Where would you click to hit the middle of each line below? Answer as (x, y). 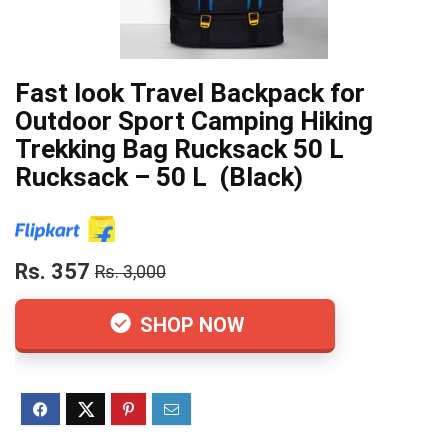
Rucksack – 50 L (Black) (159, 177)
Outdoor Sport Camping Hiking (194, 121)
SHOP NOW (190, 325)
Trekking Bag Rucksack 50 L (179, 149)
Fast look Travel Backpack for (190, 93)
